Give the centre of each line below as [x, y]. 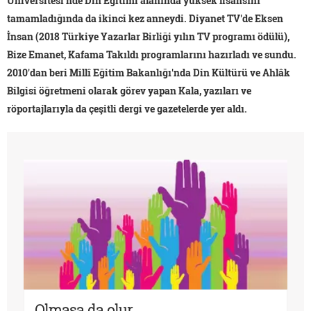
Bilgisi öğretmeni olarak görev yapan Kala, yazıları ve [129, 90]
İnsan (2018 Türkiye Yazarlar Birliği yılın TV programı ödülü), [148, 36]
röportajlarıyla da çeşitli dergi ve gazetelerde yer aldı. [127, 108]
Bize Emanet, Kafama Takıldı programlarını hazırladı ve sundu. [152, 54]
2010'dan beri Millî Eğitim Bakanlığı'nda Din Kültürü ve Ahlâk [149, 72]
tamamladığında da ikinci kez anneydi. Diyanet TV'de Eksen [145, 18]
